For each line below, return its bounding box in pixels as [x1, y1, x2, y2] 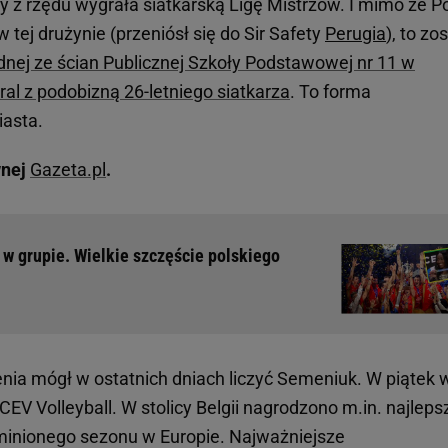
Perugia [325, 22, 386, 44]
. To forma [290, 80, 371, 102]
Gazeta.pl [30, 158, 106, 180]
